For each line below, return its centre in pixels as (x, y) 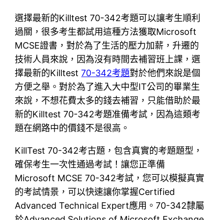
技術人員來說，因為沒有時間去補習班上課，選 (108, 59)
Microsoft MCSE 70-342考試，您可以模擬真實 (110, 178)
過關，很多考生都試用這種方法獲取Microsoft (106, 31)
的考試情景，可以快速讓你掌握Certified (95, 192)
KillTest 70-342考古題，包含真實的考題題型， (109, 150)
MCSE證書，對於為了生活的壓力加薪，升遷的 (107, 45)
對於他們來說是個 (165, 73)
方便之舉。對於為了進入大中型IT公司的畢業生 (108, 86)
